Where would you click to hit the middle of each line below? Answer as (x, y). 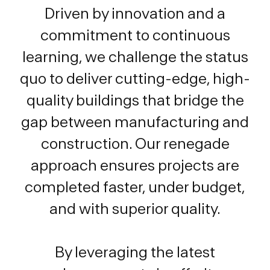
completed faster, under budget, (135, 188)
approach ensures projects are (135, 166)
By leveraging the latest (135, 253)
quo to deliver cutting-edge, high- (135, 79)
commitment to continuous (135, 36)
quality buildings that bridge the (135, 101)
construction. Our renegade (135, 144)
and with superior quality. (135, 209)
